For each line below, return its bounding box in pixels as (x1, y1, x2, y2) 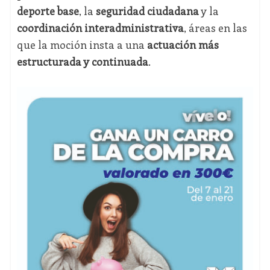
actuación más (146, 37, 219, 52)
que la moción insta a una (16, 37, 147, 52)
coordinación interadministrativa (16, 20, 184, 36)
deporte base (16, 4, 79, 19)
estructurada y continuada (16, 54, 148, 69)
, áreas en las (183, 20, 247, 36)
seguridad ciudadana (95, 4, 199, 19)
